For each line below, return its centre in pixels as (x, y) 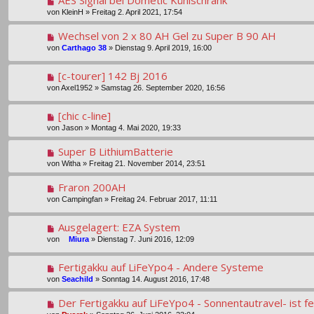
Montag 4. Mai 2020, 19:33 (136, 127)
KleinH (73, 12)
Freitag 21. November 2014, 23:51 (147, 163)
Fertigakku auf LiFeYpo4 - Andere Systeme (161, 267)
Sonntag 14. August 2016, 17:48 (156, 279)
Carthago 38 (84, 47)
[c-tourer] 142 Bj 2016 (112, 75)
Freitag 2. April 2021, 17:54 (137, 12)
